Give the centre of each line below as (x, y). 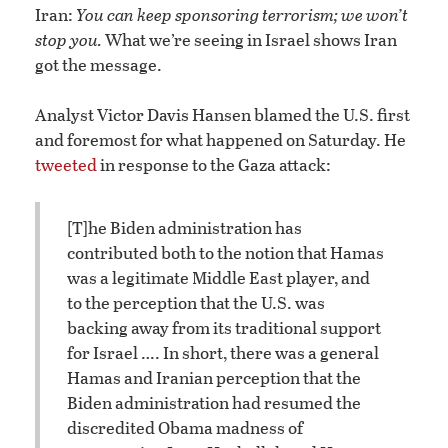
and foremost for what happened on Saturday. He (220, 139)
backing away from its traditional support (224, 328)
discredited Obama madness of (185, 428)
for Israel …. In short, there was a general (223, 353)
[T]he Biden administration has (184, 228)
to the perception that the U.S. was (196, 303)
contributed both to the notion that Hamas (225, 253)
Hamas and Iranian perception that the (214, 378)
